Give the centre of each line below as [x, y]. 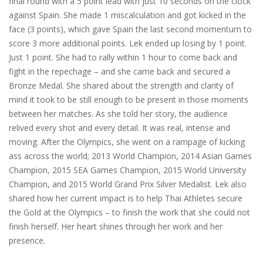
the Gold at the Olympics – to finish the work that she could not [129, 213]
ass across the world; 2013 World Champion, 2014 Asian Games [130, 156]
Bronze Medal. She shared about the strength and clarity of [121, 86]
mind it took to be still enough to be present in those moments [129, 100]
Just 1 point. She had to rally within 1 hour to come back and [123, 58]
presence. [27, 241]
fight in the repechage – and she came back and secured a [119, 72]
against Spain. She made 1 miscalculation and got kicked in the [127, 15]
